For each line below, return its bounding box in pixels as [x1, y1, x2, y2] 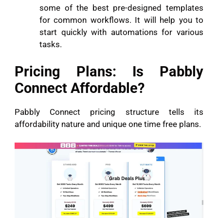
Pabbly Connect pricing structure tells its [15, 107, 203, 117]
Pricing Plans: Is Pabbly [15, 63, 203, 80]
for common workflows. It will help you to [39, 15, 203, 25]
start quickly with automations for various [39, 27, 203, 37]
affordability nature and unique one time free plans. [15, 119, 203, 129]
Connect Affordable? [15, 79, 145, 96]
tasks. [39, 39, 64, 50]
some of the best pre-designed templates [39, 3, 203, 13]
